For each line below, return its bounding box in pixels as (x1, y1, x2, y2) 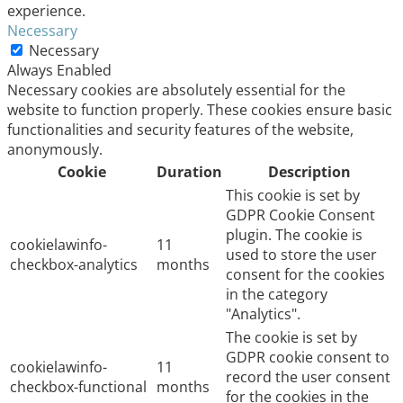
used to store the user (226, 245, 377, 265)
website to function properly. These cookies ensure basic (7, 100, 392, 121)
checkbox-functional (10, 377, 147, 398)
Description (268, 162, 351, 183)
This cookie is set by (226, 185, 360, 206)
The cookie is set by (226, 327, 357, 348)
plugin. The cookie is (226, 225, 363, 246)
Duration (157, 162, 222, 183)
